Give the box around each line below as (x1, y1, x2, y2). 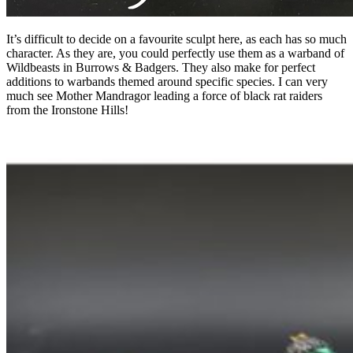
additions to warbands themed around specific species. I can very (6, 75, 328, 89)
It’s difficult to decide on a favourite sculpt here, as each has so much (6, 32, 347, 46)
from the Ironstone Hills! (6, 103, 128, 117)
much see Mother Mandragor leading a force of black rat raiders (6, 89, 322, 103)
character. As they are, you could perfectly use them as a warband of (6, 46, 344, 61)
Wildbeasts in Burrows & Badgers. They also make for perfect (6, 61, 315, 75)
